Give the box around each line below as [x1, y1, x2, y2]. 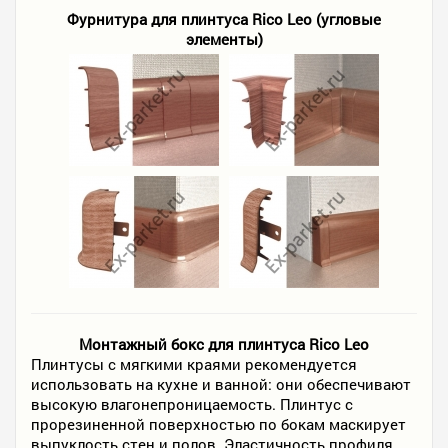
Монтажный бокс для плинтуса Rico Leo [79, 334, 369, 355]
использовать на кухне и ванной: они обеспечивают [31, 374, 411, 395]
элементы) [185, 29, 263, 50]
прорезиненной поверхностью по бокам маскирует [31, 414, 406, 435]
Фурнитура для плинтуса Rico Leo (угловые [67, 9, 381, 30]
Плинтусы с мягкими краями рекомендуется [31, 354, 357, 375]
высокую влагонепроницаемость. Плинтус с [31, 394, 353, 415]
